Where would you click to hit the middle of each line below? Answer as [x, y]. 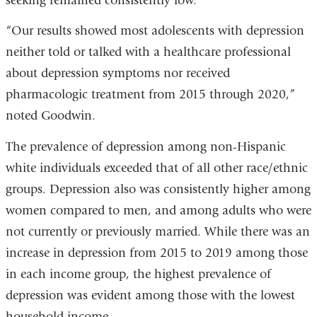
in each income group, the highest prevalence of [138, 274]
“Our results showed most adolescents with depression [155, 31]
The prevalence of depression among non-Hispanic [145, 146]
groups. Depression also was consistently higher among [158, 189]
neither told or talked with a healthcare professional [148, 52]
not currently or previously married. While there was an [157, 231]
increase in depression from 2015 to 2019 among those [156, 253]
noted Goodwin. [50, 116]
